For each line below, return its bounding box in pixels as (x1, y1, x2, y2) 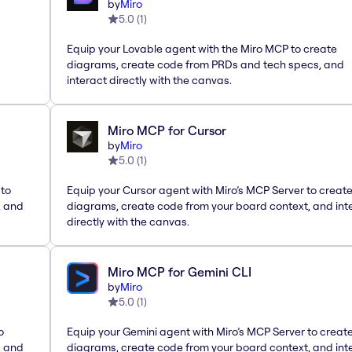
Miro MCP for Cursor (108, 122, 226, 138)
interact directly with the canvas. (67, 72, 232, 87)
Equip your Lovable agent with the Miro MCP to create (67, 41, 337, 56)
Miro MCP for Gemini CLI (108, 263, 251, 280)
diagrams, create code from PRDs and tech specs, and (67, 57, 344, 71)
